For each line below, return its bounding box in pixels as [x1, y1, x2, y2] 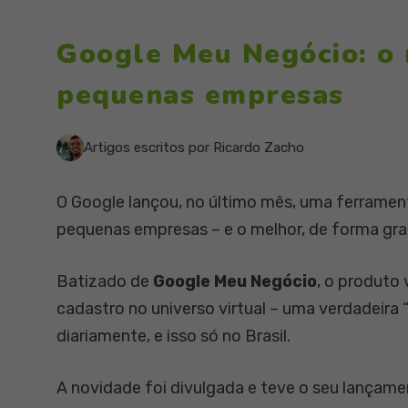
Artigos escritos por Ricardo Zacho [84, 138, 304, 156]
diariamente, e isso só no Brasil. [56, 326, 291, 346]
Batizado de [56, 271, 153, 291]
